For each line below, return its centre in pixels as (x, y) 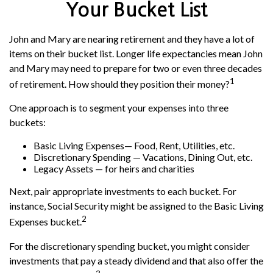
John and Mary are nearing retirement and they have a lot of (132, 39)
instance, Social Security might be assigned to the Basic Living (136, 206)
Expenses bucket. (45, 222)
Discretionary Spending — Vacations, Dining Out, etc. (143, 157)
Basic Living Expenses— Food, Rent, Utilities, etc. (134, 146)
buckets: (27, 122)
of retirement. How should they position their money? (119, 84)
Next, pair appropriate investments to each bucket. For (123, 191)
